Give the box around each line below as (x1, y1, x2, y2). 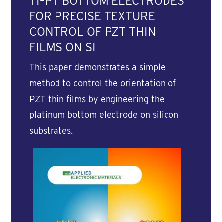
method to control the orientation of (29, 77, 176, 88)
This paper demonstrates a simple (29, 61, 166, 72)
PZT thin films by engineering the (29, 93, 165, 104)
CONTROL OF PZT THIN (29, 24, 156, 39)
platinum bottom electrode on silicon (29, 109, 178, 120)
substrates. (29, 125, 73, 136)
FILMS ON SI (29, 39, 96, 54)
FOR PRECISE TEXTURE (29, 8, 155, 23)
